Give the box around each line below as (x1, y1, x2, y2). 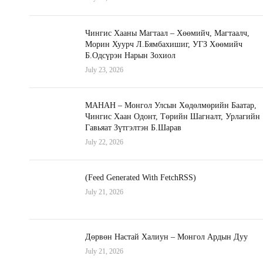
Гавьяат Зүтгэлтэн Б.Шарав (85, 123, 181, 132)
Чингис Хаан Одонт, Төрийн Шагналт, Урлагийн (85, 112, 260, 121)
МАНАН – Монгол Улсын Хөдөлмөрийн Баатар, (85, 101, 257, 110)
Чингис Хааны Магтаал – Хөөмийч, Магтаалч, (85, 29, 249, 38)
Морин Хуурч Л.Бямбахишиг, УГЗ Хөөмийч (85, 40, 242, 49)
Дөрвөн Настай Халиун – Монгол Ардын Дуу (85, 232, 248, 241)
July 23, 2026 (85, 66, 123, 74)
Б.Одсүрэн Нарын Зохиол (85, 51, 176, 60)
